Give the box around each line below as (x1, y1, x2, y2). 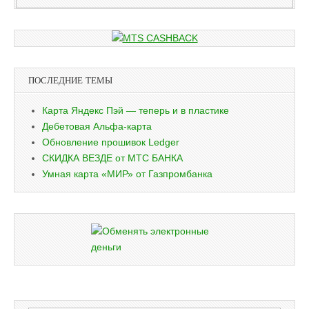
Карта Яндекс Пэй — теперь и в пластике (42, 105, 229, 117)
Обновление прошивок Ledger (42, 137, 179, 148)
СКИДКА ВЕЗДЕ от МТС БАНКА (42, 152, 183, 164)
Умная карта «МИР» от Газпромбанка (42, 168, 212, 180)
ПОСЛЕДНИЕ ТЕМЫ (28, 74, 112, 87)
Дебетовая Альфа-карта (42, 121, 152, 132)
